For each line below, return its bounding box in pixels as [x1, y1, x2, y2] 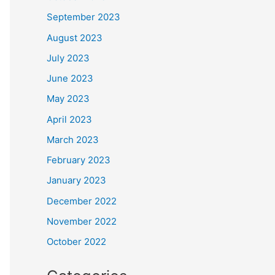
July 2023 [47, 52, 90, 64]
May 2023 [47, 93, 90, 105]
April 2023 [47, 113, 92, 125]
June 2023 [47, 72, 93, 85]
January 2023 [47, 174, 106, 187]
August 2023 [47, 31, 103, 44]
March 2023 [47, 133, 99, 145]
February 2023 [47, 154, 110, 166]
